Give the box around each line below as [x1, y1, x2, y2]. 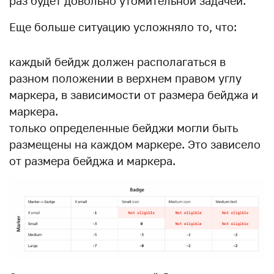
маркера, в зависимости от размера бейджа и [9, 88, 258, 102]
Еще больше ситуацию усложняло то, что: [9, 20, 237, 34]
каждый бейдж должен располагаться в [9, 55, 226, 68]
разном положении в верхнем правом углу [9, 72, 242, 85]
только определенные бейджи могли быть [9, 121, 238, 135]
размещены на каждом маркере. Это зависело [9, 138, 261, 151]
